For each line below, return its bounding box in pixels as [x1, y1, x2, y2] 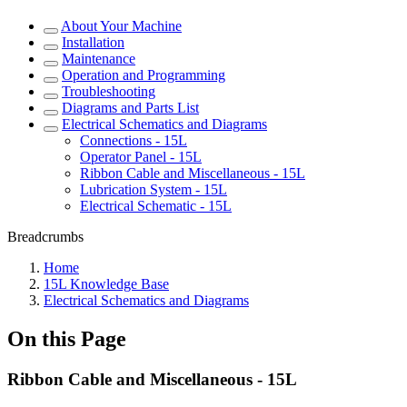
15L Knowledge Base [44, 276, 169, 292]
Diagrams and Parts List [62, 100, 199, 115]
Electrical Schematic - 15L [80, 198, 232, 213]
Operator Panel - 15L [80, 149, 202, 164]
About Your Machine [61, 18, 182, 34]
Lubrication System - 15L [80, 182, 227, 197]
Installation [62, 35, 124, 50]
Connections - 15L [80, 133, 187, 148]
